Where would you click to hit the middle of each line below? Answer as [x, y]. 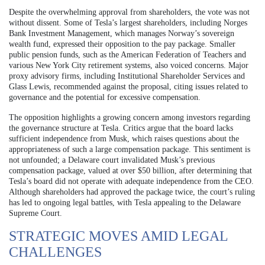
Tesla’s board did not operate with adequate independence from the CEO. [131, 181]
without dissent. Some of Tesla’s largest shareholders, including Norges [128, 22]
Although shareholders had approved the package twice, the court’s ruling [132, 192]
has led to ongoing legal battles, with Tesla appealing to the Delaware [125, 202]
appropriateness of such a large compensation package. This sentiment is [130, 149]
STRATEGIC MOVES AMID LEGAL [118, 236]
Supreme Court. [35, 213]
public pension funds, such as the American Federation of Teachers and [127, 54]
